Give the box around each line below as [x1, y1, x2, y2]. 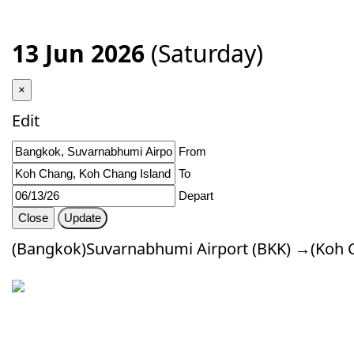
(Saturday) [145, 37, 263, 70]
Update [64, 211, 101, 224]
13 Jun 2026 [12, 37, 145, 70]
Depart [179, 189, 213, 202]
